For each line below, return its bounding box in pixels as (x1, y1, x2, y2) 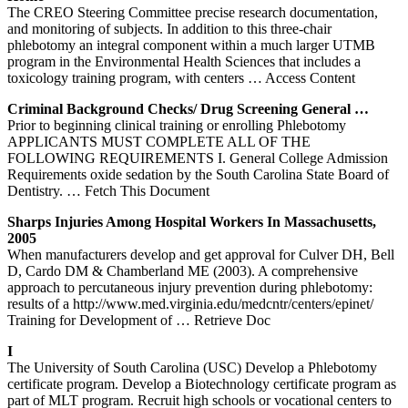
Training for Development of (7, 311, 176, 328)
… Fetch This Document (66, 182, 209, 199)
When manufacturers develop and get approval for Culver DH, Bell (7, 246, 394, 262)
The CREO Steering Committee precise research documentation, (7, 4, 378, 20)
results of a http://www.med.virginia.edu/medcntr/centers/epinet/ (7, 295, 373, 311)
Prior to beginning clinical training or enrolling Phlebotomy (7, 117, 346, 133)
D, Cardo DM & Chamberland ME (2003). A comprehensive (7, 262, 358, 279)
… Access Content (248, 69, 355, 86)
